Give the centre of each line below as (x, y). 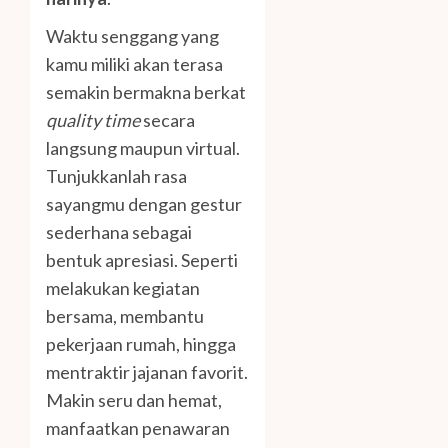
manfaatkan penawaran (138, 428)
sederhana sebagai (119, 232)
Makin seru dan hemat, (134, 400)
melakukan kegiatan (123, 288)
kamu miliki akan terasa (134, 64)
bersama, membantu (125, 316)
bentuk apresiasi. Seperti (142, 260)
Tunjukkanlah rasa (116, 176)
